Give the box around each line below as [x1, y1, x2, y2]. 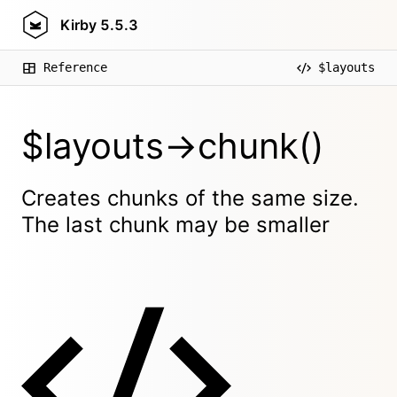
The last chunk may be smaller [21, 212, 330, 237]
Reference [43, 60, 107, 74]
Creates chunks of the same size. [21, 185, 359, 211]
